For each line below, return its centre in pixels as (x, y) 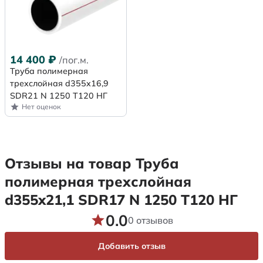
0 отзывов (150, 220)
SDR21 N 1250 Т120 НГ (59, 95)
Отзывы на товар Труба (92, 163)
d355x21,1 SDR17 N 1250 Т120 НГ (121, 199)
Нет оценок (41, 106)
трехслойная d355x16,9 (59, 83)
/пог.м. (74, 60)
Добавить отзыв (131, 246)
